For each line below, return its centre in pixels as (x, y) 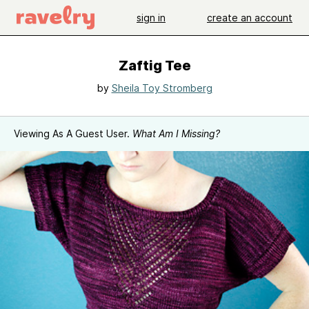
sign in (151, 17)
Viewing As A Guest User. (73, 133)
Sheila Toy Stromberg (162, 88)
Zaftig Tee (154, 66)
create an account (250, 17)
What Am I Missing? (176, 133)
